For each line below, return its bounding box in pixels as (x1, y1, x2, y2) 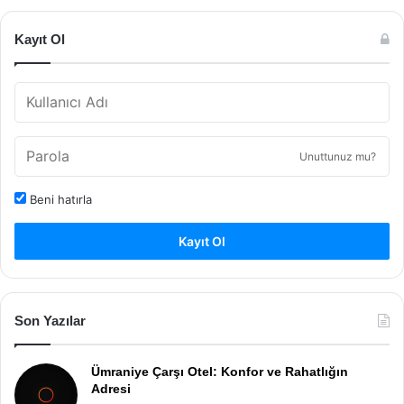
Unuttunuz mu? (299, 150, 376, 163)
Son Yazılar (14, 313, 86, 328)
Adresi (91, 381, 131, 396)
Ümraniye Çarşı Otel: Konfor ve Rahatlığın (91, 364, 348, 379)
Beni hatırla (26, 192, 92, 207)
